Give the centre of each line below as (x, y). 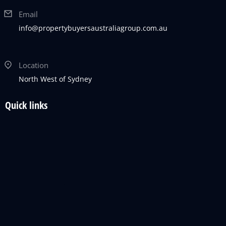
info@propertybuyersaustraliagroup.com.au (93, 28)
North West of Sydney (55, 79)
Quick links (26, 105)
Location (34, 65)
